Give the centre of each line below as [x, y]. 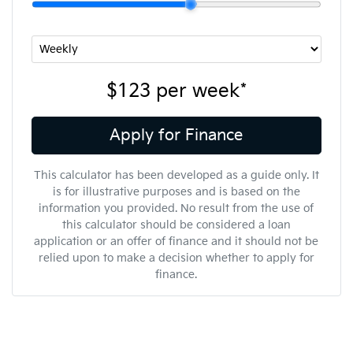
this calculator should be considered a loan [176, 225]
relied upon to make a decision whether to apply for [176, 258]
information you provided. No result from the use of [176, 208]
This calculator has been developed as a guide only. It [176, 175]
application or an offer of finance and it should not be [176, 241]
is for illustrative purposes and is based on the [176, 191]
